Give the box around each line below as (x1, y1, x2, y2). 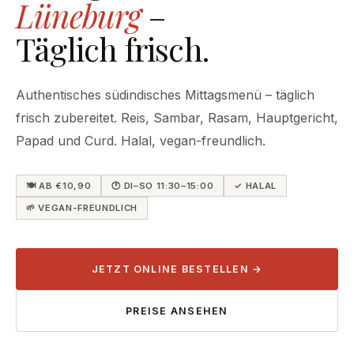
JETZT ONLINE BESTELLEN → (91, 263, 263, 276)
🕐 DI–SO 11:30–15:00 (111, 179, 214, 191)
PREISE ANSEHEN (126, 305, 228, 318)
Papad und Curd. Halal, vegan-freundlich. (16, 132, 265, 149)
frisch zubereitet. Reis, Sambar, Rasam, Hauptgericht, (16, 109, 338, 126)
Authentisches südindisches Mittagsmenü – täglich (16, 86, 314, 103)
